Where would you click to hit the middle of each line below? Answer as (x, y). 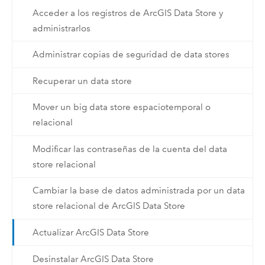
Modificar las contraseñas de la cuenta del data (130, 149)
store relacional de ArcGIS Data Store (109, 206)
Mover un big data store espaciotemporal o (121, 107)
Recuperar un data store (82, 81)
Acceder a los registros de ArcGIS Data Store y (127, 13)
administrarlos (61, 28)
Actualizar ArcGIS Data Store (91, 232)
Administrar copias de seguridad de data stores (131, 55)
